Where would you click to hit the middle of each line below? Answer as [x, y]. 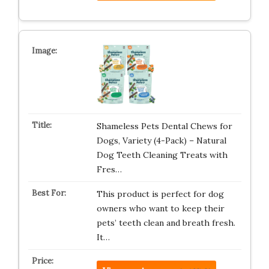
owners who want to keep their [160, 208]
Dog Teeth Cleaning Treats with [162, 155]
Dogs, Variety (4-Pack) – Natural [161, 141]
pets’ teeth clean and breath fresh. [166, 223]
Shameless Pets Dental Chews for [164, 126]
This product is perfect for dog [160, 194]
